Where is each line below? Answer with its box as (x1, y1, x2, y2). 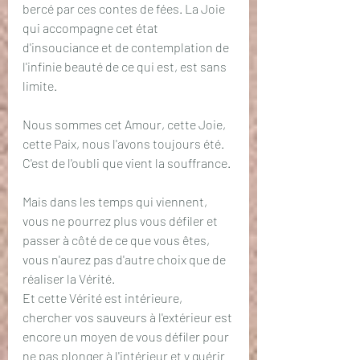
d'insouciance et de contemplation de (22, 39, 231, 55)
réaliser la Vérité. (22, 271, 115, 286)
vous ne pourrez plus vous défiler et (22, 213, 220, 228)
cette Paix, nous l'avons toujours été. (22, 136, 227, 151)
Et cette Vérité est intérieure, (22, 290, 185, 305)
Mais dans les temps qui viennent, (22, 194, 210, 209)
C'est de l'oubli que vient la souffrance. (22, 155, 231, 170)
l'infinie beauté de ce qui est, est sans (22, 59, 229, 74)
